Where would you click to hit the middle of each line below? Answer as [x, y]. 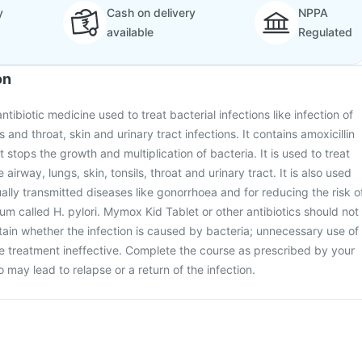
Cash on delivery [151, 13]
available [130, 32]
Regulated [325, 32]
